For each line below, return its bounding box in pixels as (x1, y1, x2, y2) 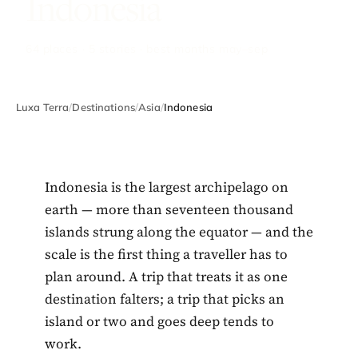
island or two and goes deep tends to (45, 311, 274, 331)
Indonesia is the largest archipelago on (45, 177, 288, 197)
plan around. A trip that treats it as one (45, 266, 288, 286)
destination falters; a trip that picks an (45, 288, 284, 308)
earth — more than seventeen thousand (45, 199, 293, 219)
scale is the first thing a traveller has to (45, 244, 288, 264)
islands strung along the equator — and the (45, 221, 313, 241)
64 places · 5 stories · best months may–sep (26, 41, 268, 56)
